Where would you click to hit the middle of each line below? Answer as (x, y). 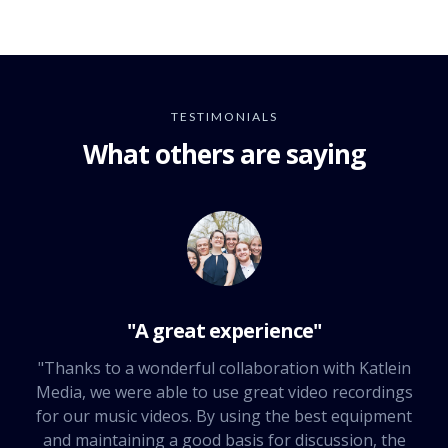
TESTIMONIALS (224, 117)
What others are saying (224, 154)
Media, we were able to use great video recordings (224, 392)
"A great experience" (224, 331)
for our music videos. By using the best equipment (224, 416)
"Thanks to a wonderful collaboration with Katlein (224, 368)
